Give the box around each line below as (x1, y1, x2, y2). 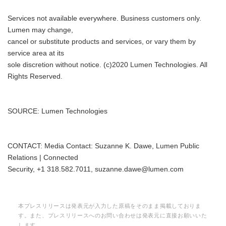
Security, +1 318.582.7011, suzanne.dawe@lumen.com (8, 165, 184, 173)
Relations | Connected (8, 154, 78, 161)
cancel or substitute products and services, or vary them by (8, 38, 196, 45)
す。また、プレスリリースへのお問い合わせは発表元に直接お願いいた (18, 212, 207, 218)
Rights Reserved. (8, 73, 63, 80)
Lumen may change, (8, 26, 73, 34)
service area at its (8, 49, 64, 57)
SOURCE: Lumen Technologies (8, 107, 107, 115)
